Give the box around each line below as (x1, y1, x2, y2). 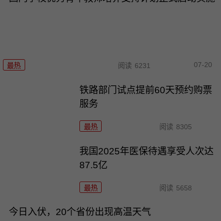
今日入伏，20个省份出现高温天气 (8, 207, 151, 218)
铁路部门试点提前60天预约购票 (79, 84, 213, 95)
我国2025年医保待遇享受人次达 (79, 146, 214, 156)
